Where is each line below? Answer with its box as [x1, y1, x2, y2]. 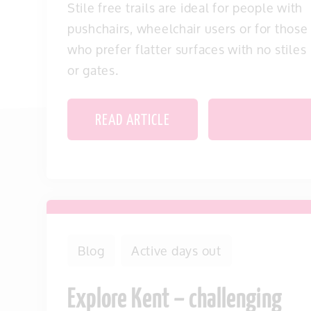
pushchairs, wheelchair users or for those [67, 15, 308, 42]
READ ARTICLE [95, 112, 170, 129]
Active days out [131, 237, 221, 264]
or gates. [67, 57, 119, 83]
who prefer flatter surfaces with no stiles [67, 36, 307, 62]
